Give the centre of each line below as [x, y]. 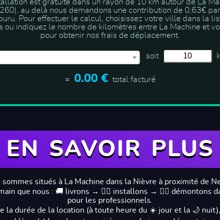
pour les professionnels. [110, 200]
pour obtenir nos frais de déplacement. [110, 35]
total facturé [133, 79]
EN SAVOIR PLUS [110, 149]
